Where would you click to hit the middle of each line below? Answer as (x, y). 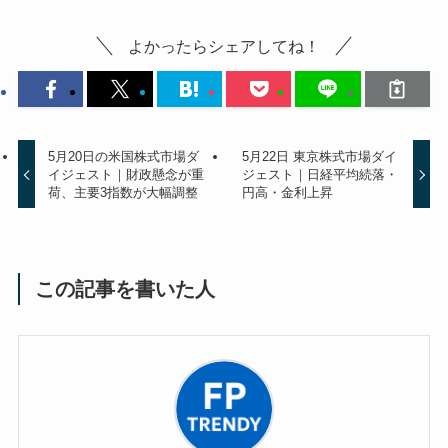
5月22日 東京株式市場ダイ (319, 156)
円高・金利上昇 (287, 192)
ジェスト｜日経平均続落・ (319, 174)
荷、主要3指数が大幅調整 (123, 192)
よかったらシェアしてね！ (224, 46)
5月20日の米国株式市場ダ (124, 156)
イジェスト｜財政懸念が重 (126, 174)
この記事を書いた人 (125, 288)
